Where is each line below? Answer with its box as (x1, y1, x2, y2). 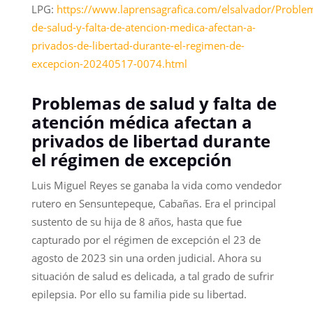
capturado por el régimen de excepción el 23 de (31, 233, 261, 247)
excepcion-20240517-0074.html (31, 57, 187, 71)
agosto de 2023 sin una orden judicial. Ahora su (31, 251, 261, 265)
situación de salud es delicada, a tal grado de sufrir (31, 269, 274, 284)
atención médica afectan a (31, 110, 252, 134)
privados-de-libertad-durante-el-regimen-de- (31, 38, 245, 53)
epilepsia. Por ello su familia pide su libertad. (31, 287, 247, 302)
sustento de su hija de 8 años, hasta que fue (31, 214, 242, 229)
